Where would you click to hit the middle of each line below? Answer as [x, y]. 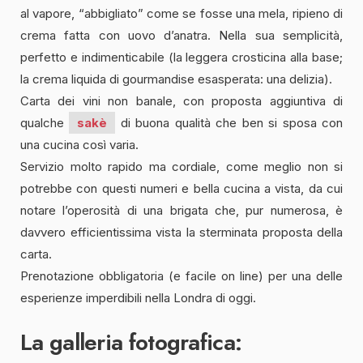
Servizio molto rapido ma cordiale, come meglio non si [181, 167]
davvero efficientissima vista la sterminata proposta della [181, 233]
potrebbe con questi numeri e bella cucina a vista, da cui [181, 189]
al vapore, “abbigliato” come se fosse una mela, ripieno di [181, 14]
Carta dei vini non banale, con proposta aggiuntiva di [181, 101]
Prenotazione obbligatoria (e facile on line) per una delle [181, 276]
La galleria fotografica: [131, 343]
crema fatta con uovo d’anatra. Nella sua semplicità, [181, 36]
